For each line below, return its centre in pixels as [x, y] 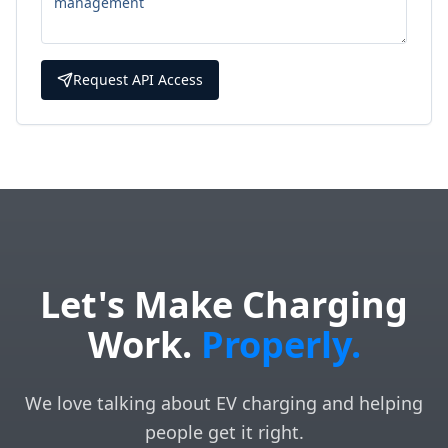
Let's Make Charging [224, 304]
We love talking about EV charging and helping [224, 403]
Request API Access [138, 79]
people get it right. [224, 432]
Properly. [280, 344]
